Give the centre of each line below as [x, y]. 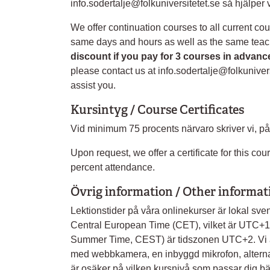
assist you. [93, 85]
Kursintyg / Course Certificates [157, 110]
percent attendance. [113, 167]
